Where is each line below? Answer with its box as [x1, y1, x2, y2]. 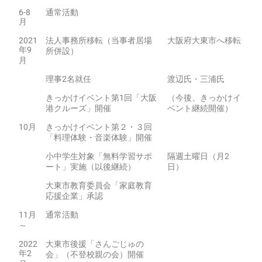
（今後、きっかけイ [167, 93, 241, 102]
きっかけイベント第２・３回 [46, 122, 152, 132]
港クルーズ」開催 [46, 104, 111, 113]
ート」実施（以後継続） [46, 162, 136, 171]
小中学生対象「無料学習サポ [46, 151, 152, 161]
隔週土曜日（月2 [167, 151, 229, 161]
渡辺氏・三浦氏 [167, 74, 225, 84]
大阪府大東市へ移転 [167, 36, 241, 45]
